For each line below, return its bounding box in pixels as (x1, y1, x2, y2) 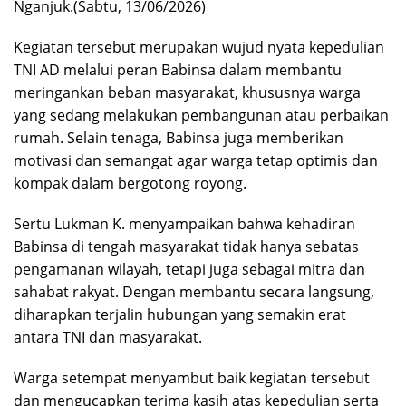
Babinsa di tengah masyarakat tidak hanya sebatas (14, 236, 359, 256)
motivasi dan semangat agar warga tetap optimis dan (14, 150, 378, 170)
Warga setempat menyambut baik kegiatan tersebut (14, 367, 370, 388)
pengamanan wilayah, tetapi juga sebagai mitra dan (14, 258, 365, 279)
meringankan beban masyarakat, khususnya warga (14, 82, 361, 102)
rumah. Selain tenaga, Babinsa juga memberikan (14, 127, 343, 148)
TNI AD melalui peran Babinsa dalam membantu (14, 59, 342, 80)
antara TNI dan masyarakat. (14, 326, 202, 347)
